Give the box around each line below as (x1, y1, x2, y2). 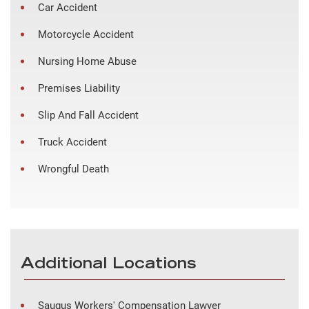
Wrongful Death (38, 162, 109, 175)
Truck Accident (38, 135, 107, 148)
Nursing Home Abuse (38, 54, 137, 68)
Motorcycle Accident (38, 28, 134, 41)
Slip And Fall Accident (38, 108, 139, 121)
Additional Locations (21, 257, 196, 272)
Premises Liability (38, 81, 120, 94)
